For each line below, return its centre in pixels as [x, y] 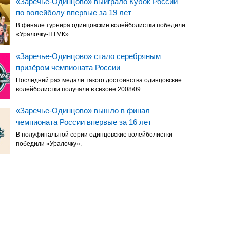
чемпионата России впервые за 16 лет [83, 122]
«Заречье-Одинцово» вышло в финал [83, 111]
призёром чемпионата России [68, 67]
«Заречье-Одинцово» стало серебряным [88, 56]
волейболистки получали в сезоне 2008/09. [79, 89]
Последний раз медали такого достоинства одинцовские [99, 80]
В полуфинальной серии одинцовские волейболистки [94, 135]
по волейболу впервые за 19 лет [73, 12]
